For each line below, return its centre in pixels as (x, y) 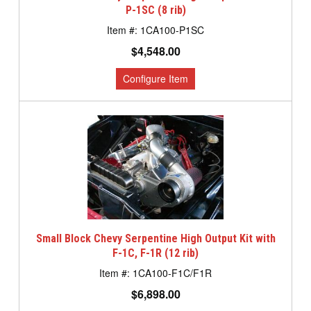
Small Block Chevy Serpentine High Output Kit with (155, 239)
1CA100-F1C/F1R (172, 273)
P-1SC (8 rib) (155, 10)
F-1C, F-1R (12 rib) (155, 253)
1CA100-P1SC (172, 30)
